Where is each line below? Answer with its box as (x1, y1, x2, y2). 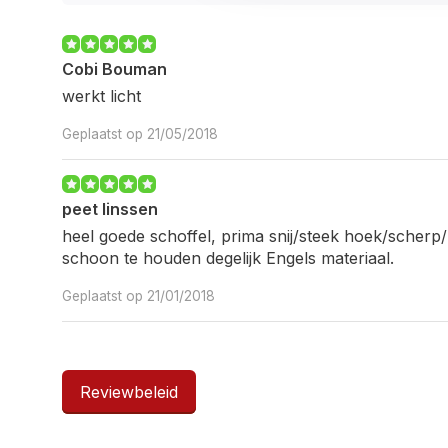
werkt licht (62, 86, 141, 106)
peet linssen (62, 199, 158, 219)
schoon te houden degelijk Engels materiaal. (62, 248, 394, 268)
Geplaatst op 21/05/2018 (62, 126, 218, 142)
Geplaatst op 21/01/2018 (62, 288, 215, 304)
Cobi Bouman (62, 59, 167, 79)
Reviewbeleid (80, 382, 178, 402)
